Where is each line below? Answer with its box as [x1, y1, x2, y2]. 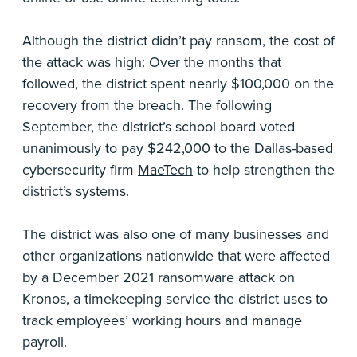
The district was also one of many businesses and [22, 226, 329, 244]
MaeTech [138, 161, 193, 179]
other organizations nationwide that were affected [22, 247, 330, 265]
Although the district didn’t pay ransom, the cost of [22, 32, 335, 50]
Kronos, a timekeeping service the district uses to [22, 290, 328, 308]
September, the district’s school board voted [22, 118, 295, 136]
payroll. [22, 333, 67, 351]
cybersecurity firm [22, 161, 138, 179]
